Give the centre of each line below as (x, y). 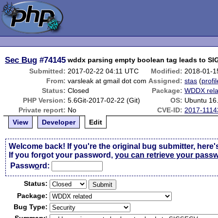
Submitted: (48, 71)
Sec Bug (21, 60)
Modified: (167, 71)
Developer (59, 122)
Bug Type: (31, 207)
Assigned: (166, 81)
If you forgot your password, (62, 155)
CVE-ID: (170, 110)
